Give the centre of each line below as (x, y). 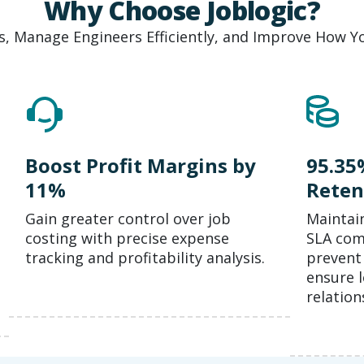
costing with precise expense (128, 238)
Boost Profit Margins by (141, 166)
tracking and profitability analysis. (145, 258)
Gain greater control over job (128, 219)
